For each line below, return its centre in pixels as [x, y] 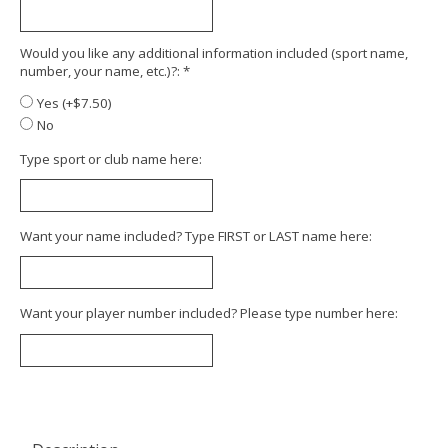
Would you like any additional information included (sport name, [214, 53]
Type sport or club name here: [111, 159]
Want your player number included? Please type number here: [209, 313]
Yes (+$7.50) [74, 103]
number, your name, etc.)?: [101, 71]
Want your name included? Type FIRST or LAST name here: [196, 236]
